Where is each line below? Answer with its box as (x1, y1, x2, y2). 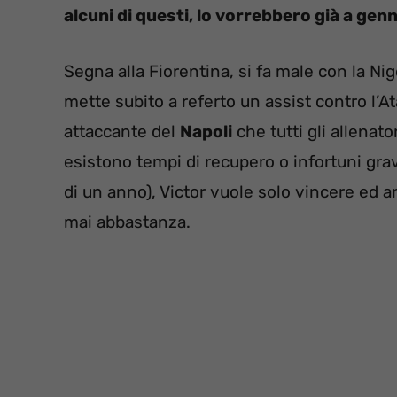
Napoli (180, 121, 232, 142)
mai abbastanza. (64, 211, 191, 232)
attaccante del (64, 121, 180, 142)
